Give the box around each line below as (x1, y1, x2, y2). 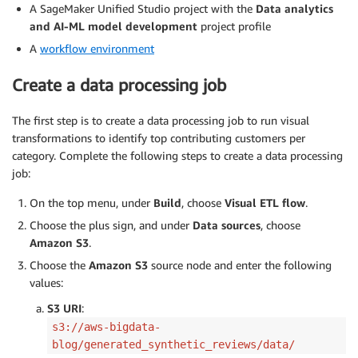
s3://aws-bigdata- (52, 320, 161, 334)
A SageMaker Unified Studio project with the (30, 2, 256, 16)
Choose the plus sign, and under (30, 218, 193, 233)
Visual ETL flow (225, 196, 305, 210)
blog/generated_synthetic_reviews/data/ (52, 338, 295, 352)
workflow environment (40, 42, 154, 56)
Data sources (193, 218, 261, 233)
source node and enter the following (151, 258, 332, 272)
